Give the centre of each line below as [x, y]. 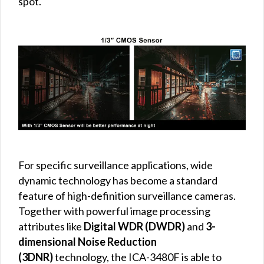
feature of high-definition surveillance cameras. [127, 195]
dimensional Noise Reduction [88, 241]
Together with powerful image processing [114, 211]
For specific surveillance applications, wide [115, 165]
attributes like [51, 226]
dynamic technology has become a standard [118, 180]
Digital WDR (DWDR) [134, 226]
